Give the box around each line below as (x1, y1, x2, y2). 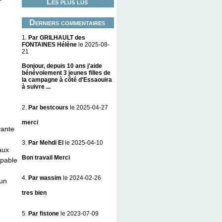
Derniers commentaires (29, 18, 105, 27)
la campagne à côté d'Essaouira (22, 76, 112, 84)
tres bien (22, 189, 47, 196)
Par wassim (28, 174, 61, 182)
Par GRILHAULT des (28, 34, 85, 41)
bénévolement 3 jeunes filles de (22, 69, 111, 77)
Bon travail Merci (22, 154, 70, 161)
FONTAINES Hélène (22, 41, 77, 48)
